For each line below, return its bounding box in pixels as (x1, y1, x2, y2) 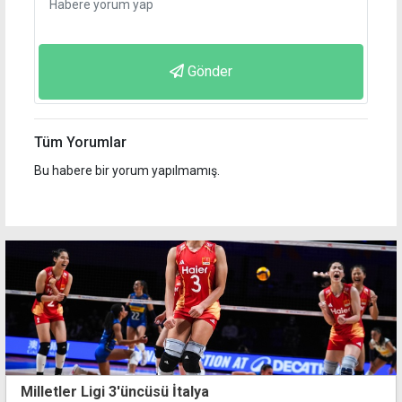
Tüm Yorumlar (34, 134, 127, 152)
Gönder (188, 63, 232, 81)
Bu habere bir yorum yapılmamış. (34, 163, 220, 179)
